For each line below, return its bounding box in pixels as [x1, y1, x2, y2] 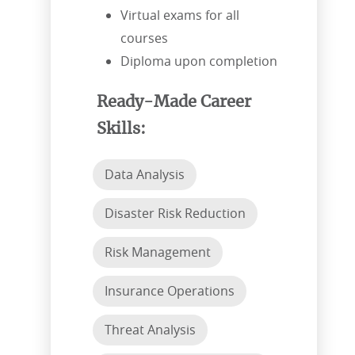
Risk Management [105, 243, 211, 261]
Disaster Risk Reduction [105, 204, 246, 223]
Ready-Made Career [97, 94, 251, 111]
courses [120, 29, 168, 48]
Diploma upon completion [120, 52, 277, 71]
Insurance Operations [105, 282, 235, 300]
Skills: [97, 121, 146, 138]
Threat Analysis [105, 321, 196, 339]
